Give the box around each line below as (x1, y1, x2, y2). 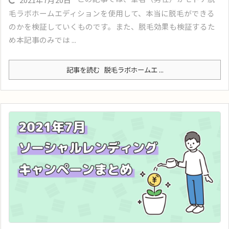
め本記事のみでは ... (9, 34, 76, 45)
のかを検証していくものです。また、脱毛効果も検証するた (9, 20, 215, 32)
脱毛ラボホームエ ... (101, 64, 164, 75)
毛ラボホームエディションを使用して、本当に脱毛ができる (9, 7, 215, 18)
